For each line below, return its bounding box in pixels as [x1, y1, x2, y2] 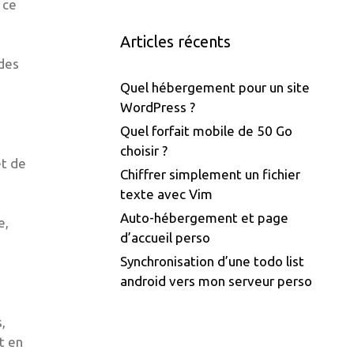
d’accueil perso [120, 230, 210, 246]
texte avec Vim [120, 186, 213, 202]
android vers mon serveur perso [120, 273, 312, 289]
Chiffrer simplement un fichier [120, 167, 300, 183]
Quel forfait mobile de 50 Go [120, 123, 292, 139]
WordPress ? [120, 100, 195, 115]
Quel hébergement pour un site [120, 80, 310, 96]
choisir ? [120, 143, 168, 159]
